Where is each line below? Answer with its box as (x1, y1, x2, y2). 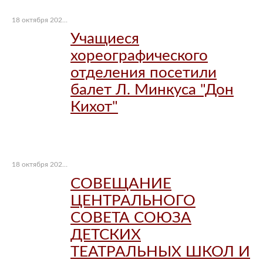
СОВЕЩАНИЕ (70, 176, 171, 191)
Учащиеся (70, 31, 139, 46)
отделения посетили (70, 65, 217, 80)
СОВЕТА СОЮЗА (70, 210, 191, 225)
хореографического (70, 48, 208, 63)
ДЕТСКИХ (70, 227, 141, 242)
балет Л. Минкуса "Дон (70, 82, 234, 97)
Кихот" (70, 99, 118, 114)
